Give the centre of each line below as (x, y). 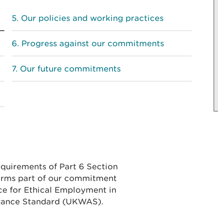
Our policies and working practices (92, 18)
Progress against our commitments (93, 43)
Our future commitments (70, 69)
